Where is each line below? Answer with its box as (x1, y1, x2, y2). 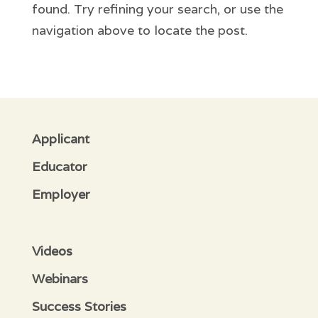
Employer (31, 186, 90, 203)
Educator (31, 158, 87, 175)
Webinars (31, 270, 88, 287)
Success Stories (31, 298, 126, 315)
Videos (31, 243, 72, 260)
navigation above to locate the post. (31, 22, 248, 39)
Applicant (31, 131, 89, 148)
